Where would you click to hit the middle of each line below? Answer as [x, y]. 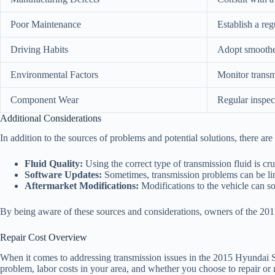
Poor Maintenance [46, 24]
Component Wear [45, 99]
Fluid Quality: [54, 164]
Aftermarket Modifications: [82, 186]
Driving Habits [39, 49]
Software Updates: [63, 175]
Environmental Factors [54, 74]
